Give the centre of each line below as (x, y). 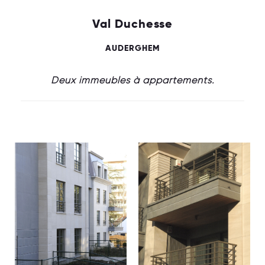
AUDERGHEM (132, 48)
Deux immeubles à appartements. (132, 80)
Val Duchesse (132, 23)
